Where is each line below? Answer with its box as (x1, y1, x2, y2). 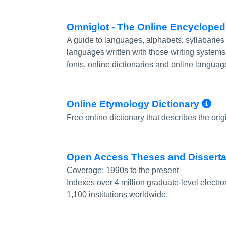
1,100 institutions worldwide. (67, 190, 168, 199)
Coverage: (67, 165, 106, 175)
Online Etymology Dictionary (67, 98, 202, 109)
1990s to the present (106, 165, 179, 175)
